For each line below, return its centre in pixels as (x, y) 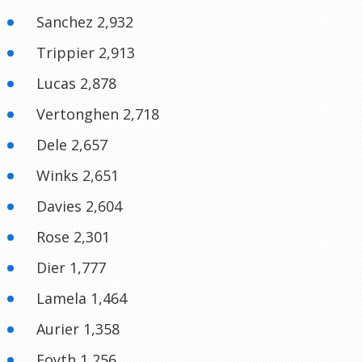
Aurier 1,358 (78, 329)
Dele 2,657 (72, 145)
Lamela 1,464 (82, 299)
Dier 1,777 (71, 268)
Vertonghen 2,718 (98, 114)
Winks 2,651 (78, 176)
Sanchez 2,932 (85, 22)
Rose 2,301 (73, 237)
